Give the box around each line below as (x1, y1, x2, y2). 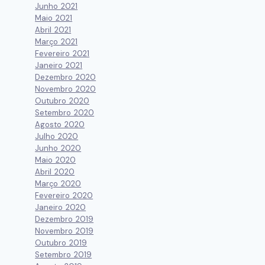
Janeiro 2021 (35, 60, 83, 71)
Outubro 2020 (35, 96, 90, 106)
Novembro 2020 (35, 84, 96, 95)
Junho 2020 (35, 143, 82, 154)
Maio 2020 (35, 155, 76, 166)
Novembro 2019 (35, 226, 94, 237)
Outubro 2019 (35, 238, 88, 248)
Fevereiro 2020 (35, 190, 93, 201)
